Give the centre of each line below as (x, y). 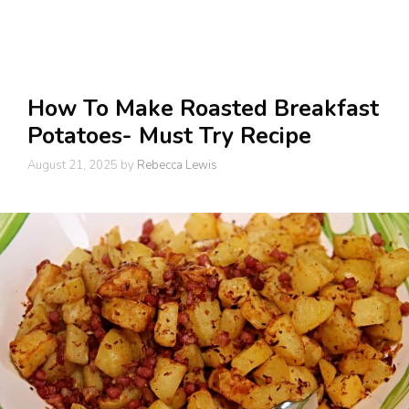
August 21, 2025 (73, 166)
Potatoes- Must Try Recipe (169, 136)
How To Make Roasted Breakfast (203, 108)
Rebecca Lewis (177, 166)
